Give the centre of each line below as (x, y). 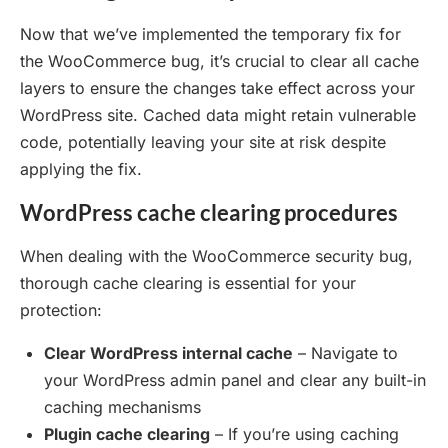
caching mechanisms (122, 406)
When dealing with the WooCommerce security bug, (216, 255)
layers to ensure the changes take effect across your (217, 87)
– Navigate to (345, 352)
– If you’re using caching (304, 433)
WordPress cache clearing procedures (209, 212)
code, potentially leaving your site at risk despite (203, 141)
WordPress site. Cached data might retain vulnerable (218, 114)
